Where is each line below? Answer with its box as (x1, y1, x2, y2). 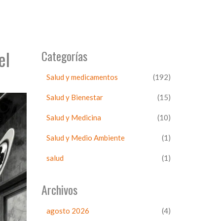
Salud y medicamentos (46, 73, 118, 81)
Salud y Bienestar (46, 93, 103, 102)
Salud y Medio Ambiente (46, 133, 125, 142)
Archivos (41, 181, 77, 198)
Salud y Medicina (46, 113, 101, 122)
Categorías (41, 47, 87, 65)
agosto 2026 (46, 206, 89, 215)
